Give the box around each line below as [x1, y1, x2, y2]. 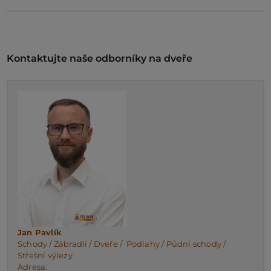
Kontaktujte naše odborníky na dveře [6, 52, 192, 64]
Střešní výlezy [17, 250, 73, 260]
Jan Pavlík [17, 227, 62, 237]
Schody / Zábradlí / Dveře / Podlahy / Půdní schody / [17, 238, 226, 249]
